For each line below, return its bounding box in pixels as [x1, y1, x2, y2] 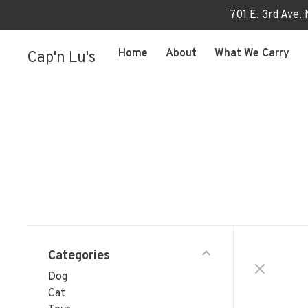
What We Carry [214, 47, 289, 60]
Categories [48, 248, 110, 264]
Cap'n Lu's [27, 49, 96, 67]
